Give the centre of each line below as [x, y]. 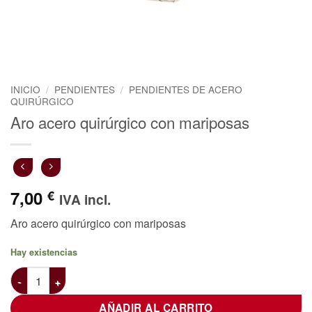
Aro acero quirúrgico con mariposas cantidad [120, 274]
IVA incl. [85, 200]
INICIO [25, 89]
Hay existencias [44, 252]
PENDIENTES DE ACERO [186, 89]
